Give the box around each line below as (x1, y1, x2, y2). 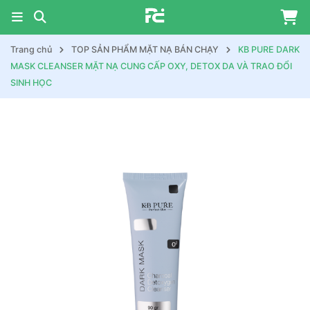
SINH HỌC (10, 77, 52, 88)
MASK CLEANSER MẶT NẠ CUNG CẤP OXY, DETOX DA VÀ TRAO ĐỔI (10, 61, 292, 71)
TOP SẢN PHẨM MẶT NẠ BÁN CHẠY (71, 44, 219, 55)
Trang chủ (10, 44, 52, 55)
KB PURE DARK (238, 44, 300, 55)
